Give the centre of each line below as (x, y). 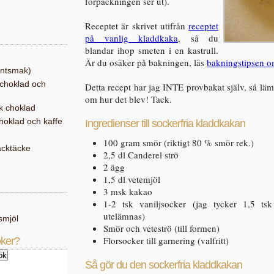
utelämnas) (124, 216)
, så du (198, 38)
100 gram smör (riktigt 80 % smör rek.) (179, 143)
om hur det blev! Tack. (128, 99)
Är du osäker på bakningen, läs (146, 62)
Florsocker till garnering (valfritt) (166, 240)
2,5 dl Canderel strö (141, 155)
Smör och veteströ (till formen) (161, 228)
